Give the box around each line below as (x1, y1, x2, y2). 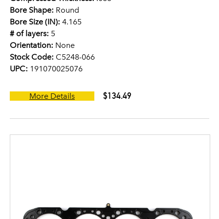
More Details (29, 91, 75, 101)
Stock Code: (10, 52, 54, 62)
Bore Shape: (10, 5, 54, 15)
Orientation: (10, 41, 53, 50)
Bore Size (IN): (10, 17, 60, 26)
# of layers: (10, 29, 49, 38)
